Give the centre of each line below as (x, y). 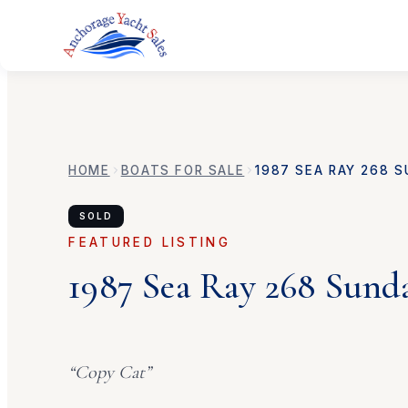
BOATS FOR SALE (183, 170)
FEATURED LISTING (150, 242)
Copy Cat (110, 372)
